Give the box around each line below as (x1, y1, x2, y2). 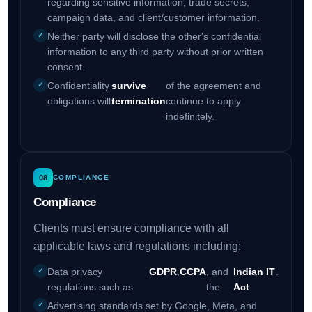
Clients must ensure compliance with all (33, 222, 229, 235)
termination (111, 95, 166, 107)
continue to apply (166, 95, 242, 107)
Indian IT (233, 266, 276, 278)
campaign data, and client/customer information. (47, 12, 260, 24)
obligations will (47, 95, 111, 107)
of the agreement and (166, 80, 262, 92)
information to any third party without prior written (47, 46, 263, 58)
